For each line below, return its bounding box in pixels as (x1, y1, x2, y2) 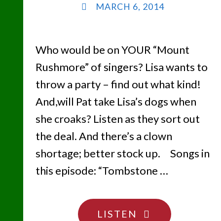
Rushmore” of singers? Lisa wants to (35, 60, 208, 74)
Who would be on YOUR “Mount (35, 43, 189, 57)
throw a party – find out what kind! (35, 77, 201, 91)
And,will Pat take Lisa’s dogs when (35, 95, 196, 109)
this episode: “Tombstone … (35, 164, 168, 178)
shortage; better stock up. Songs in (35, 147, 210, 160)
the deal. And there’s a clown (35, 129, 172, 143)
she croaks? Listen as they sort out (35, 112, 200, 126)
